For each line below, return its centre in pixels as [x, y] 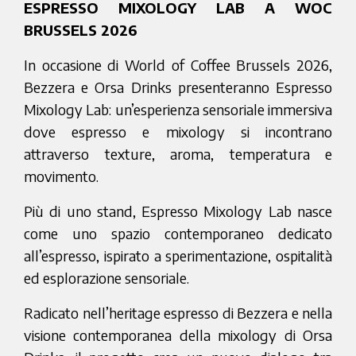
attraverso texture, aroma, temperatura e [178, 154]
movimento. [61, 176]
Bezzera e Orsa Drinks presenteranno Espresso [178, 87]
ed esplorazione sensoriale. [106, 278]
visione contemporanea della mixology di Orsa [178, 335]
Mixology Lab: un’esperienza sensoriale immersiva [178, 109]
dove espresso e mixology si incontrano [178, 132]
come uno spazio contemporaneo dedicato [178, 233]
